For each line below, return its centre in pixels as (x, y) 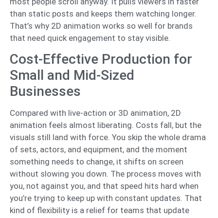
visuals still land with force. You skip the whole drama (108, 137)
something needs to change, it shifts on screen (97, 162)
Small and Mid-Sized (72, 75)
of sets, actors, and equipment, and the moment (99, 150)
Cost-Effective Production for (101, 59)
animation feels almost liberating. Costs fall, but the (106, 125)
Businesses (45, 91)
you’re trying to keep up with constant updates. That (106, 198)
